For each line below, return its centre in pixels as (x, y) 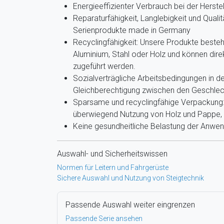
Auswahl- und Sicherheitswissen (112, 154)
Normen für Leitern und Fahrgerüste (113, 167)
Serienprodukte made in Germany (132, 30)
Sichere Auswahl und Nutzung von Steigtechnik (130, 178)
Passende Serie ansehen (104, 218)
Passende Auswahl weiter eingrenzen (130, 205)
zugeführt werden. (104, 66)
